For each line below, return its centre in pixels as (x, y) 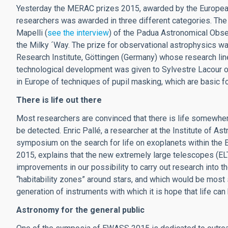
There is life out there (59, 100)
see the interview (78, 33)
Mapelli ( (32, 33)
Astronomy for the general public (80, 210)
